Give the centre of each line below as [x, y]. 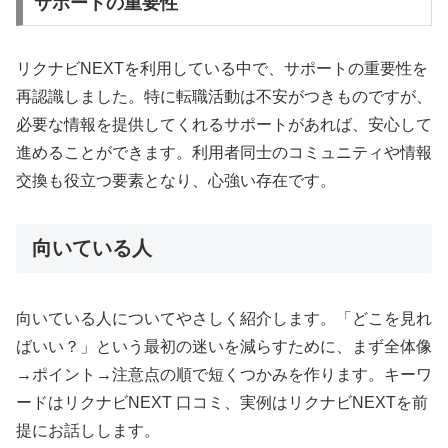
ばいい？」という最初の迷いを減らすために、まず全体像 [224, 347]
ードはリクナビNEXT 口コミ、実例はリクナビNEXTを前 [222, 403]
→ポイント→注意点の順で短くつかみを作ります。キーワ [224, 375]
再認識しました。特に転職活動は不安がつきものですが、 [224, 96]
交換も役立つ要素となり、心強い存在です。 [176, 180]
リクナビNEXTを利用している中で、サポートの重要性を [222, 68]
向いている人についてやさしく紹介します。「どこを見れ [224, 319]
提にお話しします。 [88, 431]
